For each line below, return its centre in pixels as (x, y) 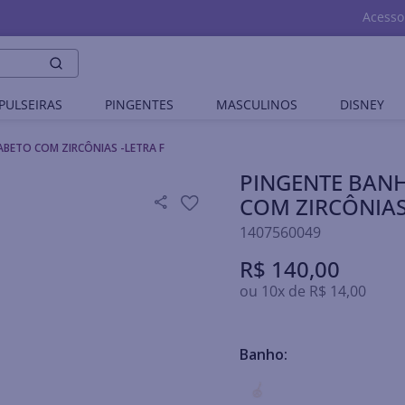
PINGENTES (139, 104)
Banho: (264, 354)
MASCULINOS (257, 104)
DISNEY (363, 104)
